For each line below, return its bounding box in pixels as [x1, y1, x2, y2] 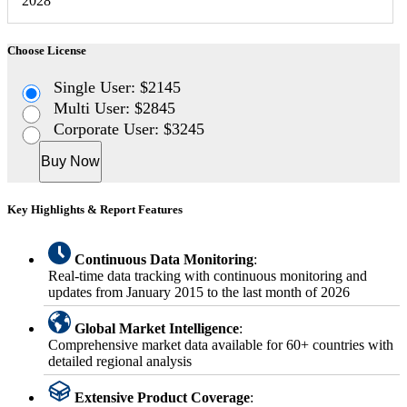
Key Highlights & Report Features [7, 203, 183, 217]
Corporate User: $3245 [54, 120, 205, 138]
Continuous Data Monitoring [74, 252, 253, 268]
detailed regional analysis [48, 353, 192, 370]
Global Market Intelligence [74, 321, 239, 337]
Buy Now [41, 154, 100, 169]
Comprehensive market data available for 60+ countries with [48, 337, 393, 353]
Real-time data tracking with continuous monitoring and [48, 268, 367, 284]
